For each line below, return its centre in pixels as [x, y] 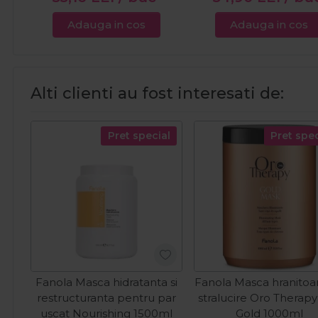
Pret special [139, 135]
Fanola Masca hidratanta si [106, 283]
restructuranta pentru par [106, 298]
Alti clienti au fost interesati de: [157, 93]
